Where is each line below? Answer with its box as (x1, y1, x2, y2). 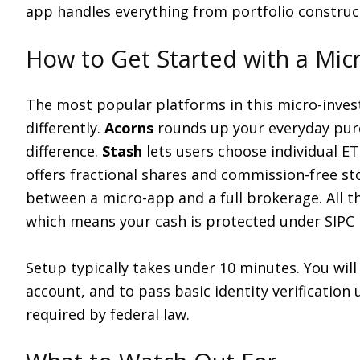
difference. (26, 141, 102, 161)
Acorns (104, 118, 153, 137)
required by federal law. (26, 305, 190, 324)
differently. (26, 118, 104, 137)
